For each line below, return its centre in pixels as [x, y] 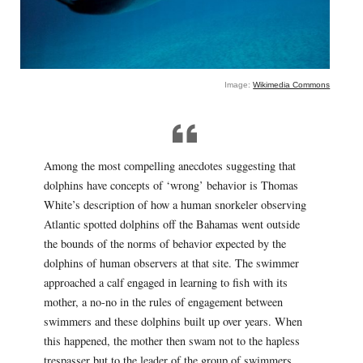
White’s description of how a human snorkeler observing [175, 205]
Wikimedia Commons [292, 84]
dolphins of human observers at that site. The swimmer [171, 263]
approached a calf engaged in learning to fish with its [165, 283]
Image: [239, 84]
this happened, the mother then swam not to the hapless [171, 341]
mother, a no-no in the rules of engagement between [163, 302]
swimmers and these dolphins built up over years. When [173, 322]
